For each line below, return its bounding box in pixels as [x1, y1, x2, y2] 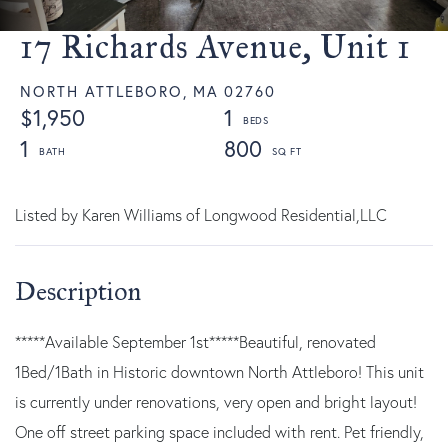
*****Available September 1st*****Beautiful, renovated [15, 331, 376, 352]
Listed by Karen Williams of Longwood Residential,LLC [15, 204, 387, 225]
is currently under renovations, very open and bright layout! [15, 391, 417, 412]
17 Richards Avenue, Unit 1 [20, 26, 411, 67]
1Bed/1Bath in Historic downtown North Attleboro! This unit [15, 361, 424, 382]
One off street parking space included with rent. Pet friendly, [15, 421, 424, 442]
